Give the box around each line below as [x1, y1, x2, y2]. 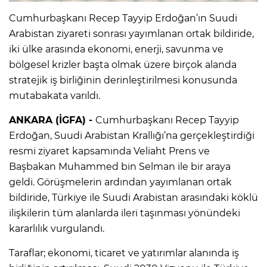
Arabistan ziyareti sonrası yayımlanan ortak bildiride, [9, 27, 254, 39]
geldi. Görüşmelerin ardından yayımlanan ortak [9, 176, 232, 188]
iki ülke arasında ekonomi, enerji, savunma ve [9, 43, 223, 55]
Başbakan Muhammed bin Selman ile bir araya [9, 160, 231, 172]
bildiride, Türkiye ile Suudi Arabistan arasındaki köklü [9, 191, 258, 203]
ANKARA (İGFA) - [9, 114, 95, 126]
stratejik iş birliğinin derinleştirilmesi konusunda [9, 74, 237, 86]
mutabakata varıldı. [9, 89, 100, 101]
